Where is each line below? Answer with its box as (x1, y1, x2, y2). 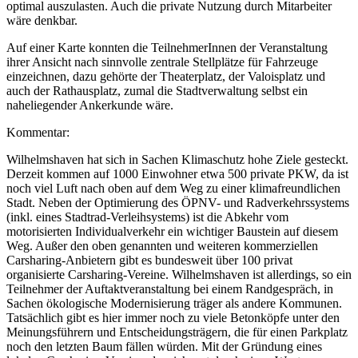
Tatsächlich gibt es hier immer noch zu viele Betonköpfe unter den (6, 310, 340, 324)
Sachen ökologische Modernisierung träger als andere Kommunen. (6, 296, 342, 310)
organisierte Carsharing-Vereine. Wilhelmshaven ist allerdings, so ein (6, 267, 352, 281)
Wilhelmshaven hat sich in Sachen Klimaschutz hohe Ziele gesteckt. (6, 152, 348, 166)
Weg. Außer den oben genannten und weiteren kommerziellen (6, 238, 318, 253)
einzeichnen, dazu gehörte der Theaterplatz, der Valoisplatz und (6, 69, 325, 83)
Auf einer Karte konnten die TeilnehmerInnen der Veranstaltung (6, 40, 328, 54)
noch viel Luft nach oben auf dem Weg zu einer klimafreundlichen (6, 181, 340, 195)
